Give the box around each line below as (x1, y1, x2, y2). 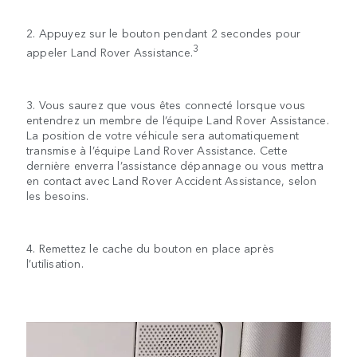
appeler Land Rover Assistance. (26, 43, 193, 60)
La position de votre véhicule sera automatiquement (26, 126, 300, 143)
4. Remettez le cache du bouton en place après (26, 239, 274, 256)
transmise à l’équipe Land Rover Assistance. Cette (26, 141, 288, 158)
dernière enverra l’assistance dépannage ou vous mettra (26, 156, 324, 173)
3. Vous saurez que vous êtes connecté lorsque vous (26, 96, 306, 112)
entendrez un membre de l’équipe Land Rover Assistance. (26, 111, 329, 127)
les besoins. (26, 186, 89, 203)
